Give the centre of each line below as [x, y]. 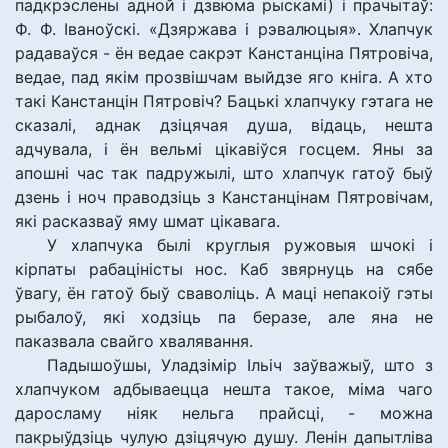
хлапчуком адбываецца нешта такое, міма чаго [224, 389]
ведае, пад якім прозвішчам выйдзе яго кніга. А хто [224, 77]
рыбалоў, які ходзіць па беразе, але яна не [224, 317]
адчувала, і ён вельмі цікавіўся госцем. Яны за [224, 149]
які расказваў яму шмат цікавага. [147, 221]
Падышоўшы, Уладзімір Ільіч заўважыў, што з [240, 365]
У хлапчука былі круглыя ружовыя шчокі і [240, 245]
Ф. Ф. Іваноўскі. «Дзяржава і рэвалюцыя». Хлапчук [224, 29]
